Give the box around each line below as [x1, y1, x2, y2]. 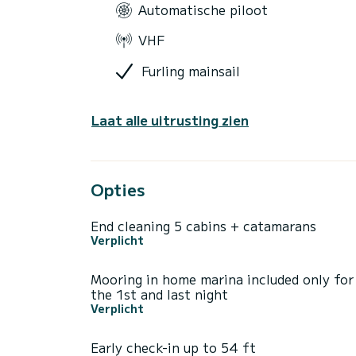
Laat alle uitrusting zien [91, 110, 249, 130]
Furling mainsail [141, 60, 240, 80]
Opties [91, 178, 145, 202]
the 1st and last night [91, 284, 228, 304]
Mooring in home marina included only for [91, 269, 354, 289]
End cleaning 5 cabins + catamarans [91, 216, 316, 236]
